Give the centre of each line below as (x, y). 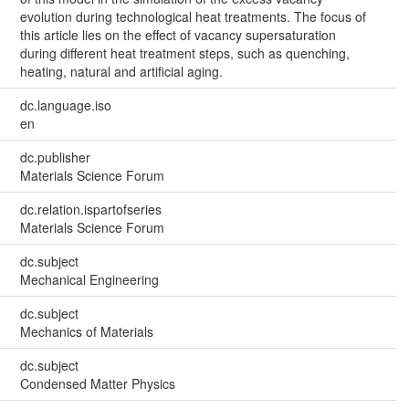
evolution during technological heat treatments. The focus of (193, 17)
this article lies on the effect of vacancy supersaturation (178, 35)
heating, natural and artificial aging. (121, 72)
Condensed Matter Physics (97, 384)
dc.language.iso (65, 105)
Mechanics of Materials (86, 332)
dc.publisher (55, 157)
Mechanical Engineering (89, 280)
